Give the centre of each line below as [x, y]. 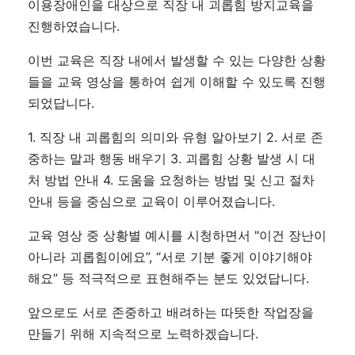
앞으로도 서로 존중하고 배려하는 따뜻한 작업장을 [171, 312]
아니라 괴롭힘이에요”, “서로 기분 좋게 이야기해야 [170, 257]
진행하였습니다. [76, 26]
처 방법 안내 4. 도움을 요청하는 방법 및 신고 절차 [171, 180]
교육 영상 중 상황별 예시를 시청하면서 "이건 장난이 [177, 235]
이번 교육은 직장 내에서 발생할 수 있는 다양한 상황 [177, 60]
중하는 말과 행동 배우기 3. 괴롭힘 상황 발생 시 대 [172, 158]
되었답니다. [61, 103]
